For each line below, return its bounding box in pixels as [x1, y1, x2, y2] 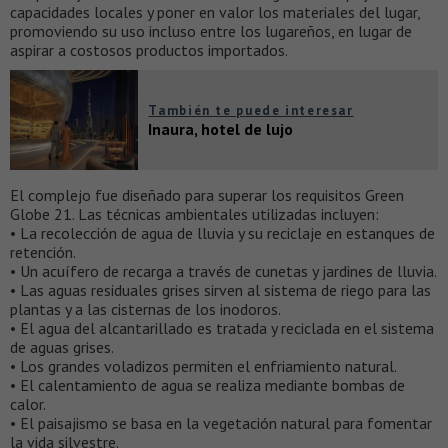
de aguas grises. [10, 336, 114, 357]
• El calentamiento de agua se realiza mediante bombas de [10, 374, 405, 395]
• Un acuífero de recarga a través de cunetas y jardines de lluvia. [10, 260, 437, 281]
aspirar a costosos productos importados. [10, 39, 288, 60]
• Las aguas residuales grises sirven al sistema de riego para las [10, 279, 431, 300]
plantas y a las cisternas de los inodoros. [10, 298, 281, 319]
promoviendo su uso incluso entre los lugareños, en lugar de [10, 20, 412, 41]
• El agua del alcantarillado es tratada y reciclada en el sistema [10, 317, 434, 338]
